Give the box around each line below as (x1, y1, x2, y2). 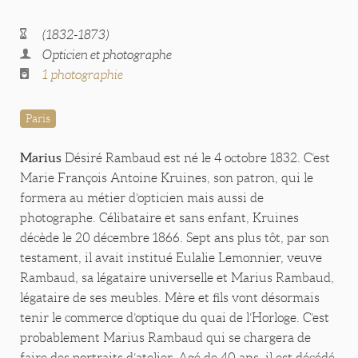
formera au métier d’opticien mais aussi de (20, 191, 264, 205)
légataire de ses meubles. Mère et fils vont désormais (20, 291, 320, 305)
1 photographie (42, 68, 123, 82)
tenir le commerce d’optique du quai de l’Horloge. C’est (20, 311, 329, 325)
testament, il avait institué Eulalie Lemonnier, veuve (20, 251, 322, 265)
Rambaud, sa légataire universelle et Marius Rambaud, (20, 271, 334, 285)
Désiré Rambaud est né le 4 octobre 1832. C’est (62, 151, 330, 165)
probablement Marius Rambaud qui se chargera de (20, 331, 311, 345)
